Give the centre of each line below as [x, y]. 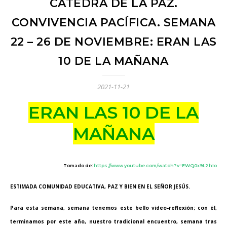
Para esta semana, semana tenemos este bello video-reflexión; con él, [113, 208]
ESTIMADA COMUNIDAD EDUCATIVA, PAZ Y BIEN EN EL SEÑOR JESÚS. [100, 186]
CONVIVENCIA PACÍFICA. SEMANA [113, 23]
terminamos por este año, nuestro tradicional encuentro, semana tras [113, 221]
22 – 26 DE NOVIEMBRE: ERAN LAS [113, 42]
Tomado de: [79, 165]
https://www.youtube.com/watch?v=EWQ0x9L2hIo [155, 165]
